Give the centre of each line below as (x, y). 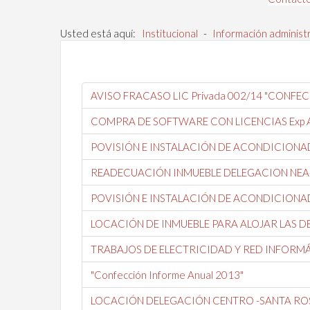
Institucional (170, 33)
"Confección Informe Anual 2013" (167, 275)
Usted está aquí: (100, 33)
